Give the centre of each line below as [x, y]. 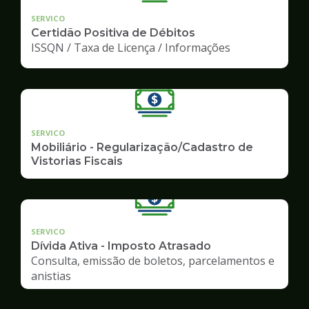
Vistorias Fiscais [77, 161]
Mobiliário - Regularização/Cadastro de [142, 147]
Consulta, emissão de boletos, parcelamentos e [153, 260]
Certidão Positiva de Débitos [113, 32]
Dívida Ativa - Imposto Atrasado [121, 246]
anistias [51, 276]
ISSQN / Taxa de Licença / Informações [131, 47]
